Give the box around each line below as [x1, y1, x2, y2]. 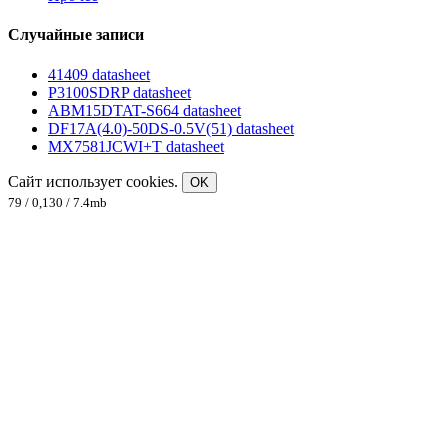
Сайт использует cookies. [8, 172, 182, 190]
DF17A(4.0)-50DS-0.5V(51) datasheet [48, 119, 294, 137]
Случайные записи [8, 26, 144, 44]
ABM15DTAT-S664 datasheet [48, 101, 241, 119]
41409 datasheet [48, 65, 150, 83]
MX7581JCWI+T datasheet [48, 137, 224, 155]
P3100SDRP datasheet [48, 83, 191, 101]
